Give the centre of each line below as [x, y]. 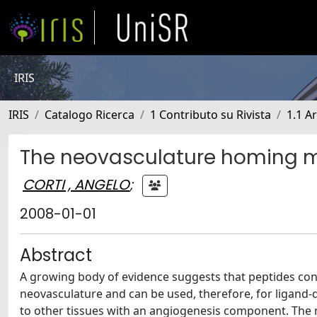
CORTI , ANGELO [76, 184]
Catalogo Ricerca [90, 115]
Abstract [56, 255]
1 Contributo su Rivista [211, 115]
